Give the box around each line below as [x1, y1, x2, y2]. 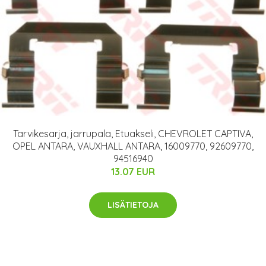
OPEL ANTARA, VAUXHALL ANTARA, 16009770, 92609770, [12, 140, 254, 152]
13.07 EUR [111, 165, 155, 178]
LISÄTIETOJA [107, 199, 159, 210]
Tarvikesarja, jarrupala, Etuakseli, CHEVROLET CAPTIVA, [13, 127, 253, 140]
